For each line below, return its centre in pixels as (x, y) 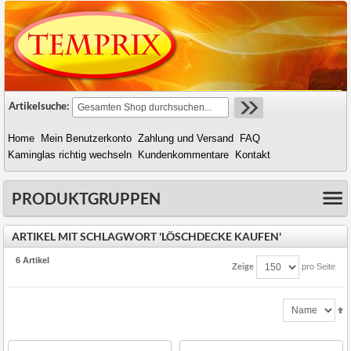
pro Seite (317, 266)
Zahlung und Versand (186, 138)
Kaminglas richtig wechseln (70, 155)
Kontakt (253, 155)
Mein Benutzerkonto (86, 138)
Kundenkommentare (183, 155)
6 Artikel (33, 260)
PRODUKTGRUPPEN (86, 198)
